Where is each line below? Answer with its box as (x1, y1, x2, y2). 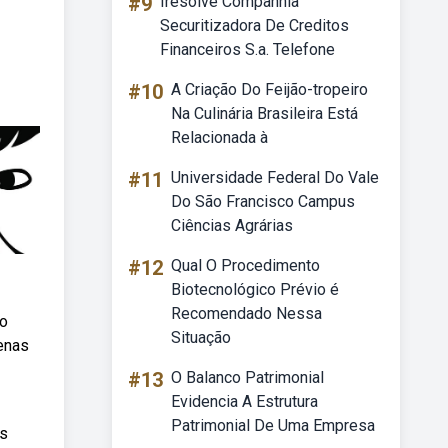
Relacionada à (171, 128, 268, 147)
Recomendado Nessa (171, 304, 322, 323)
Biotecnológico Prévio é (171, 280, 339, 299)
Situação (171, 328, 231, 347)
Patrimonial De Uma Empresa (171, 416, 375, 435)
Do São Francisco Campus (171, 192, 355, 211)
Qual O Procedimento (171, 256, 320, 275)
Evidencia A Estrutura (171, 392, 318, 411)
